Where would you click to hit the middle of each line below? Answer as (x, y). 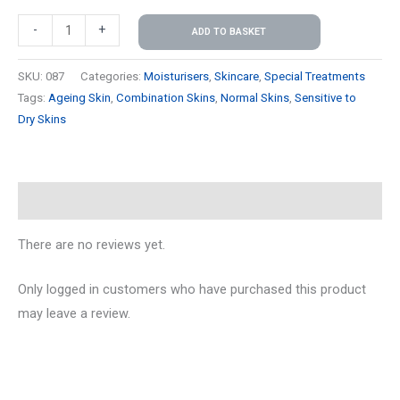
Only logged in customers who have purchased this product (192, 289)
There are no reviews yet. (92, 244)
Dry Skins (42, 120)
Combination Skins (166, 98)
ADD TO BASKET (229, 31)
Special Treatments (315, 77)
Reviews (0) (54, 200)
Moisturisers (176, 77)
